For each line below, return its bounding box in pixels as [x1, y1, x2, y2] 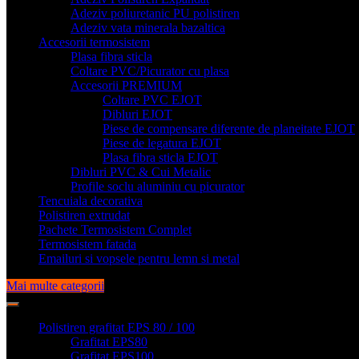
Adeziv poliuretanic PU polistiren [71, 6, 240, 20]
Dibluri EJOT [103, 107, 172, 121]
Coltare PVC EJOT [103, 92, 202, 107]
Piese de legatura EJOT [103, 135, 221, 150]
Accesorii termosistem [38, 34, 150, 49]
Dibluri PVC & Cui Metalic [71, 164, 211, 179]
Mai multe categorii [6, 278, 104, 292]
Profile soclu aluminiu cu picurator [71, 179, 244, 193]
